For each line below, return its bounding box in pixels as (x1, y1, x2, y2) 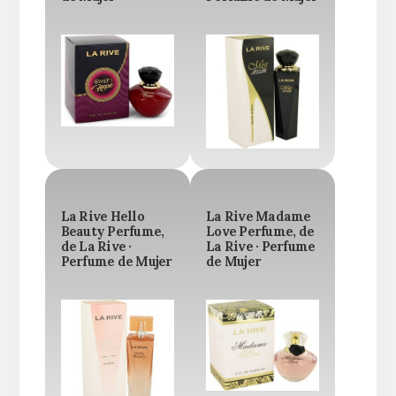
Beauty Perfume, (60, 223, 164, 240)
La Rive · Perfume (206, 238, 316, 255)
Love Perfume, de (206, 223, 314, 240)
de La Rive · (60, 238, 132, 255)
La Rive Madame (206, 208, 311, 225)
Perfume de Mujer (60, 253, 172, 270)
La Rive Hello (60, 208, 144, 225)
